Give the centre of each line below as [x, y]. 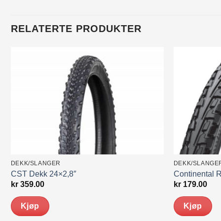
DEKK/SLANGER [36, 163]
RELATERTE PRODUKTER [76, 29]
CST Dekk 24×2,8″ [43, 174]
